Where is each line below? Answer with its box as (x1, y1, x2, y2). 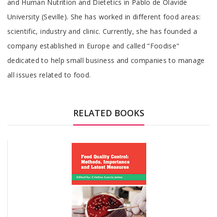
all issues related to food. (7, 70, 91, 79)
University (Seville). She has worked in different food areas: (7, 12, 201, 21)
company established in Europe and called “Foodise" (7, 41, 180, 50)
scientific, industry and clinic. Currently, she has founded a (7, 26, 198, 36)
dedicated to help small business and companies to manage (7, 55, 205, 65)
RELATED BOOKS (73, 107, 144, 119)
